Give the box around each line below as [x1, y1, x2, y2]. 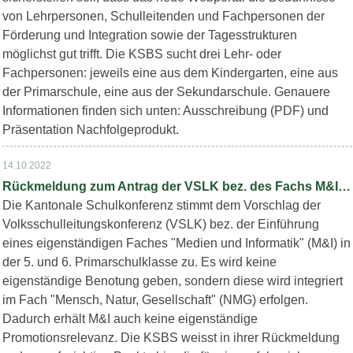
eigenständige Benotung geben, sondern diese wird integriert [2, 274, 343, 288]
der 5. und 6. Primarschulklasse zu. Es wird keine [2, 255, 277, 269]
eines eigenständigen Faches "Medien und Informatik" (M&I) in [2, 236, 351, 250]
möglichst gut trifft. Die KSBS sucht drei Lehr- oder [2, 47, 281, 61]
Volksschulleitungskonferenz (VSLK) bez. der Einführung [2, 217, 319, 231]
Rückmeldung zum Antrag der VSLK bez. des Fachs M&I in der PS [337, 180, 351, 193]
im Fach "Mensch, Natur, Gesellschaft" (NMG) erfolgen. [2, 293, 308, 307]
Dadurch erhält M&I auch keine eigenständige [2, 312, 258, 325]
